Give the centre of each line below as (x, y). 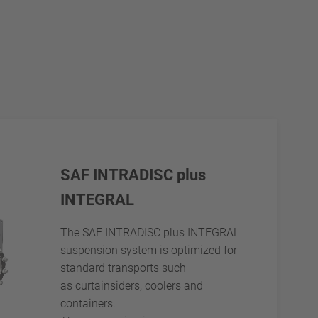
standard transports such (123, 268)
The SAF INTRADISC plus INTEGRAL (149, 232)
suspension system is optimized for (148, 250)
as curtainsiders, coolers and (131, 285)
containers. (91, 303)
